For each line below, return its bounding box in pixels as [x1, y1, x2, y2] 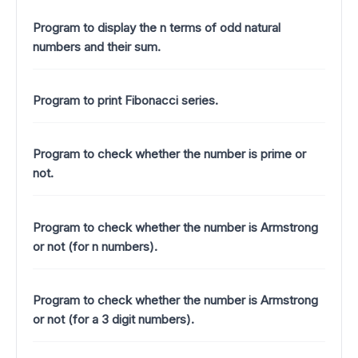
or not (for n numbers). [33, 238, 157, 254]
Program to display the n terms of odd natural [33, 19, 280, 35]
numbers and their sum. [33, 38, 161, 54]
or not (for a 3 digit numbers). [33, 311, 194, 327]
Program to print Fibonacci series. [33, 92, 218, 108]
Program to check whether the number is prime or [33, 146, 306, 162]
